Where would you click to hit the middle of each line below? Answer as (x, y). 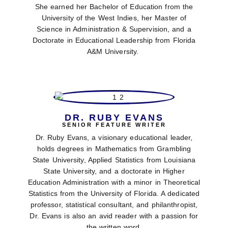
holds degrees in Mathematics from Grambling (114, 148)
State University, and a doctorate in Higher (114, 171)
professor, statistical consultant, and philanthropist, (114, 204)
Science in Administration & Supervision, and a (114, 29)
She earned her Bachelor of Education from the (114, 7)
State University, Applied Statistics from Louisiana (114, 160)
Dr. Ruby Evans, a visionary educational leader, (114, 137)
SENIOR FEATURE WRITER (114, 124)
